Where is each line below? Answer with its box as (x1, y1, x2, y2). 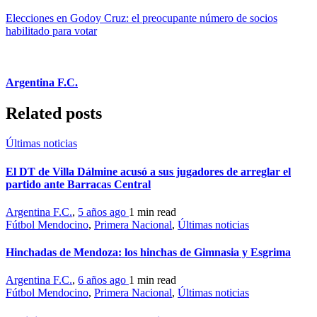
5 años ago (78, 205, 129, 218)
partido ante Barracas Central (6, 178, 151, 190)
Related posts (6, 104, 102, 123)
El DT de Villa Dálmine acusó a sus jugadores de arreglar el (6, 165, 291, 178)
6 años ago (78, 274, 129, 287)
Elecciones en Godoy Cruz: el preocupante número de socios (6, 11, 277, 24)
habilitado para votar (6, 24, 97, 37)
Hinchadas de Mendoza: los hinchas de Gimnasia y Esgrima (6, 246, 291, 259)
